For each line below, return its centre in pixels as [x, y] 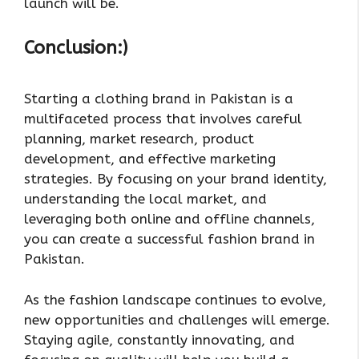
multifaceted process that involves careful [163, 119]
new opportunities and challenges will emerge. [177, 319]
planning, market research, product [139, 139]
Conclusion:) [76, 47]
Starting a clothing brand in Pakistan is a [159, 99]
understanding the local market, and [145, 199]
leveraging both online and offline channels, [169, 219]
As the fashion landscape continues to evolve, [175, 299]
